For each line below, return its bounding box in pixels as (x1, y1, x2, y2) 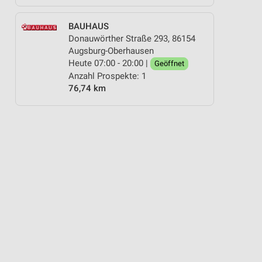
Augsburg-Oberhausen (68, 46, 154, 56)
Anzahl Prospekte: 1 (68, 71, 146, 81)
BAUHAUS (68, 21, 109, 32)
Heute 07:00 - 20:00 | (68, 58, 150, 68)
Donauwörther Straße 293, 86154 (68, 33, 195, 44)
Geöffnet (154, 59, 184, 68)
